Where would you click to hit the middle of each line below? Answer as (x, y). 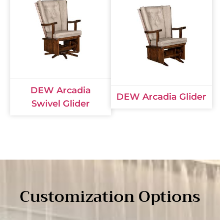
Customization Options (110, 196)
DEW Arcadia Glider (162, 97)
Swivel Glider (60, 103)
